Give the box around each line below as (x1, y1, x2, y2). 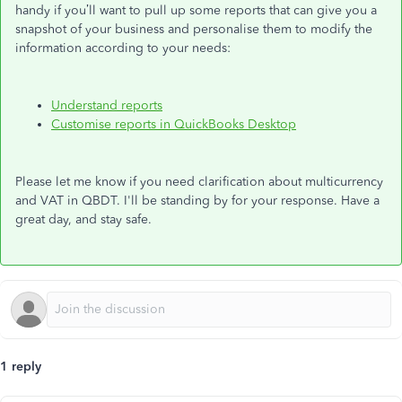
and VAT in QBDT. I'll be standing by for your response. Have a (15, 193, 380, 208)
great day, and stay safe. (15, 212, 152, 227)
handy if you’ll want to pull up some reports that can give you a (15, 3, 377, 18)
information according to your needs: (15, 40, 231, 56)
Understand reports (51, 98, 162, 113)
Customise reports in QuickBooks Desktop (51, 117, 296, 132)
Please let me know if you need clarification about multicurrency (15, 174, 383, 189)
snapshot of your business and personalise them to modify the (15, 22, 372, 37)
